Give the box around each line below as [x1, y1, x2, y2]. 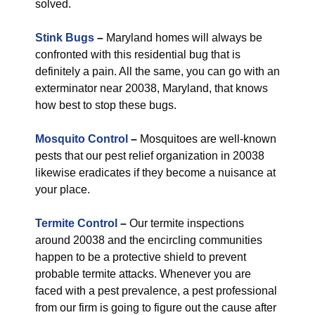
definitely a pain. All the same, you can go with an [35, 65, 280, 77]
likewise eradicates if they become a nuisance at [35, 167, 276, 179]
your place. [35, 184, 90, 195]
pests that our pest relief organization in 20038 [35, 150, 264, 162]
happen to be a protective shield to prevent [35, 251, 246, 263]
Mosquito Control [35, 133, 128, 145]
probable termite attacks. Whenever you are [35, 268, 251, 280]
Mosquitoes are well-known [137, 133, 276, 145]
